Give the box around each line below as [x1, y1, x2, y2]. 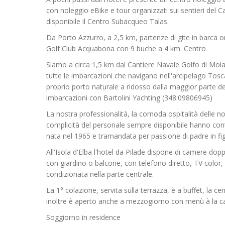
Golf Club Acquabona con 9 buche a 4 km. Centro [46, 44, 206, 53]
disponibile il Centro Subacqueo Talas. [46, 17, 169, 26]
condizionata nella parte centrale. [46, 169, 154, 179]
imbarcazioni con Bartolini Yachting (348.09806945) [46, 93, 212, 102]
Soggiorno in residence [46, 212, 121, 222]
